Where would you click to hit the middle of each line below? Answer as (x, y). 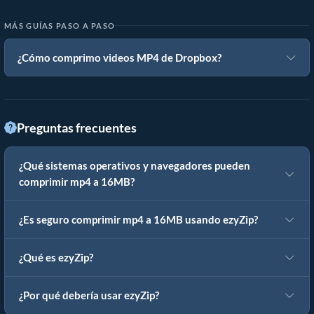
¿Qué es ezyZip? (56, 258)
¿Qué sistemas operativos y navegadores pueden (135, 166)
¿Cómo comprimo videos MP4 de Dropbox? (120, 58)
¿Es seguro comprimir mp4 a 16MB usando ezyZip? (138, 220)
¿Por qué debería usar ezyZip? (89, 296)
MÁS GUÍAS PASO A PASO (60, 26)
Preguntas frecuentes (77, 128)
